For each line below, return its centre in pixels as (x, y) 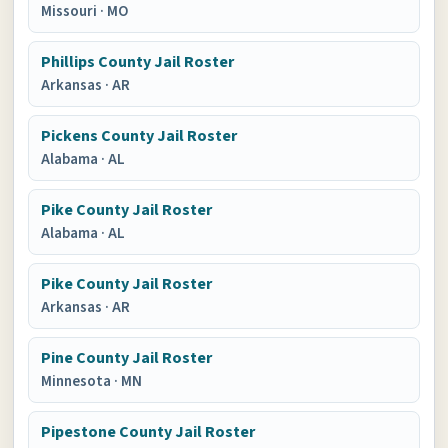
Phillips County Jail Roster (138, 62)
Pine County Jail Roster (127, 358)
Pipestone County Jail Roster (148, 432)
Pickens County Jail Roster (139, 136)
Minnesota (78, 381)
